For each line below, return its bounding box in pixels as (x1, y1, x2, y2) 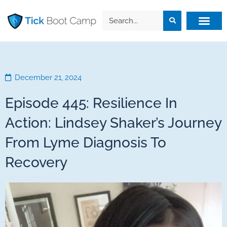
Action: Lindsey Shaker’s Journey (5, 114, 221, 131)
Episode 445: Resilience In (5, 94, 177, 111)
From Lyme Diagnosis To (5, 134, 166, 151)
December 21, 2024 (15, 72, 82, 82)
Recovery (5, 154, 67, 171)
